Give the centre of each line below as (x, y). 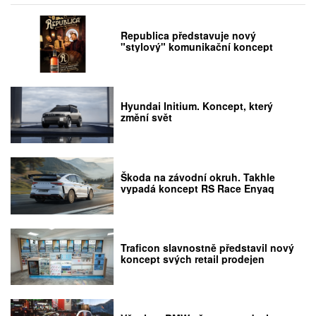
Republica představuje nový (189, 35)
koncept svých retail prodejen (193, 259)
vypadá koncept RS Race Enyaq (198, 188)
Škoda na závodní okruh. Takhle (198, 177)
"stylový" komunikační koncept (197, 46)
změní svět (148, 117)
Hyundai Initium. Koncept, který (197, 106)
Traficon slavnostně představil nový (208, 248)
